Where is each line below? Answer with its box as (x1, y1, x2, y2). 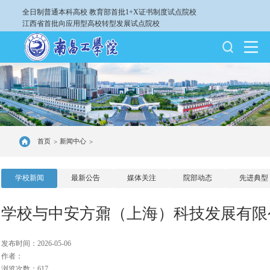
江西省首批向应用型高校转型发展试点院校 (22, 19, 160, 28)
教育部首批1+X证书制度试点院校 (89, 7, 196, 16)
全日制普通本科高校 (22, 7, 87, 16)
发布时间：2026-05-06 (1, 239, 71, 248)
